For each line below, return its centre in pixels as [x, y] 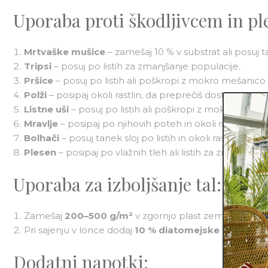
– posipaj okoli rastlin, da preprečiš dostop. [143, 95]
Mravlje [41, 123]
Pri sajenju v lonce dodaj [79, 230]
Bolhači [42, 138]
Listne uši [46, 109]
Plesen [40, 152]
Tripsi [38, 66]
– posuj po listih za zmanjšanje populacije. [146, 66]
